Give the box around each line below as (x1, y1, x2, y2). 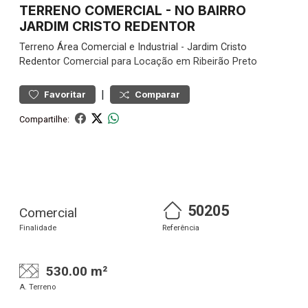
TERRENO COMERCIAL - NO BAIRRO (19, 2, 246, 19)
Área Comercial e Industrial (57, 41, 178, 53)
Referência (162, 223, 199, 232)
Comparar (135, 89, 180, 100)
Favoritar (44, 89, 86, 100)
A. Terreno (19, 283, 56, 291)
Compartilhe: (19, 113, 69, 124)
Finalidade (19, 223, 56, 232)
